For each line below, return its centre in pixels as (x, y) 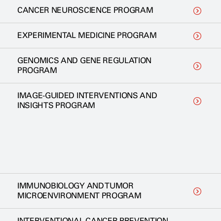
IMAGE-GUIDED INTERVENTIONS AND (87, 95)
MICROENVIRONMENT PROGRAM (79, 195)
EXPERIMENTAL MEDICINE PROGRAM (87, 35)
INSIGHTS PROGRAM (56, 105)
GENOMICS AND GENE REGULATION (85, 60)
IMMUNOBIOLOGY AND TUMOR (75, 185)
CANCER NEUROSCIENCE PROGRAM (85, 10)
